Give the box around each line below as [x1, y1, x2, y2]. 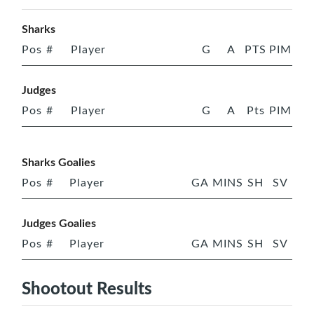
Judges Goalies [22, 214, 96, 231]
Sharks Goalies [22, 153, 95, 170]
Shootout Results [22, 275, 152, 299]
